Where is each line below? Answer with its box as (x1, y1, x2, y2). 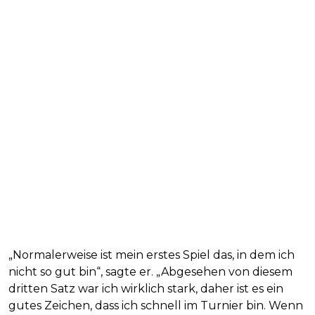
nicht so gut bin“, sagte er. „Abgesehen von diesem (8, 264, 292, 278)
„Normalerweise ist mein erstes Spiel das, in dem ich (8, 247, 295, 262)
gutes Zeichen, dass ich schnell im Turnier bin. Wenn (8, 298, 303, 312)
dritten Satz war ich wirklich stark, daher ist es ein (8, 281, 283, 295)
